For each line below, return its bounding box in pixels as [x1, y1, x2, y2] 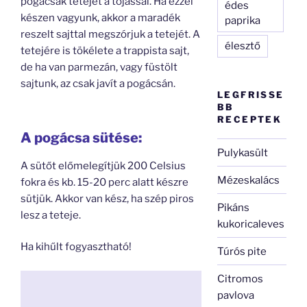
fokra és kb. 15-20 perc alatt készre [21, 175, 188, 188]
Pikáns [217, 201, 250, 214]
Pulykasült [217, 146, 269, 159]
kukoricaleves [217, 217, 285, 230]
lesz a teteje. [21, 208, 81, 221]
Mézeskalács [217, 173, 280, 186]
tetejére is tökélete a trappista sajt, [21, 45, 189, 57]
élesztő [225, 39, 261, 52]
